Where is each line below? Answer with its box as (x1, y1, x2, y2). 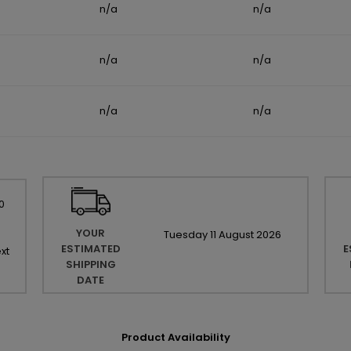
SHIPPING (65, 257, 116, 273)
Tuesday (163, 227, 208, 243)
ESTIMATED (60, 241, 121, 257)
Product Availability (121, 330, 230, 346)
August (218, 227, 254, 243)
